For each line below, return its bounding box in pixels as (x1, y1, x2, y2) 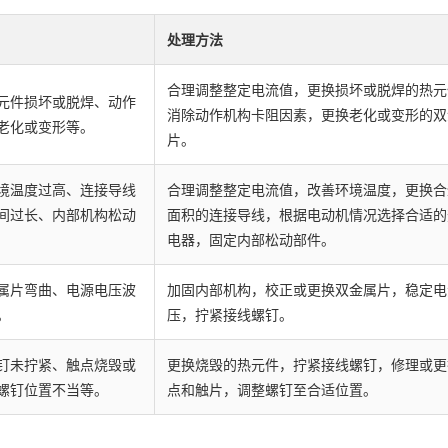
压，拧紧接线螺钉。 (167, 305, 293, 325)
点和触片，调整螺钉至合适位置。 (167, 380, 377, 400)
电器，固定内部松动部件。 (167, 230, 335, 250)
